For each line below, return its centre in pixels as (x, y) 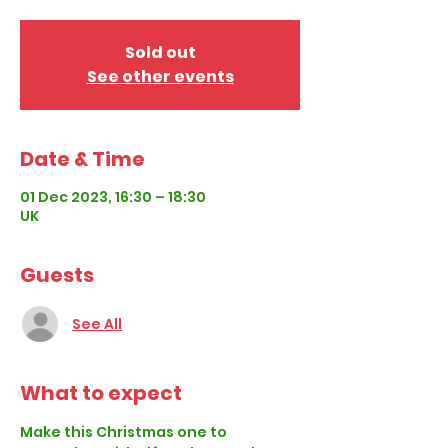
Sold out (160, 52)
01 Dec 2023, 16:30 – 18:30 (113, 197)
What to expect (101, 393)
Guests (57, 275)
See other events (160, 76)
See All (97, 323)
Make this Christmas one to (125, 432)
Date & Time (82, 159)
